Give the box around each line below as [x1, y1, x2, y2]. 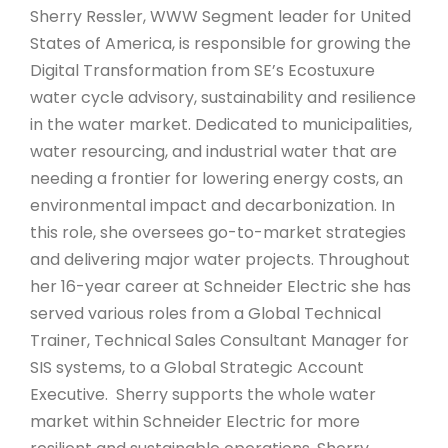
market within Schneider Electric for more [30, 409, 360, 433]
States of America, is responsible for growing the [30, 31, 411, 55]
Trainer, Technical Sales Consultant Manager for [30, 328, 409, 352]
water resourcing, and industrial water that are [30, 139, 397, 163]
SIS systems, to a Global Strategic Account [30, 355, 364, 379]
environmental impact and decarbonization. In [30, 193, 395, 217]
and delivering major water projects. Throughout [30, 247, 410, 271]
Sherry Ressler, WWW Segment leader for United [30, 4, 411, 28]
